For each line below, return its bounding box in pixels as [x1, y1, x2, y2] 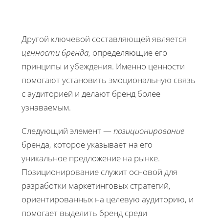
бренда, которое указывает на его [22, 138, 153, 150]
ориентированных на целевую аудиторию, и [22, 193, 194, 205]
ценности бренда [22, 46, 88, 58]
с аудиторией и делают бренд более [22, 88, 160, 99]
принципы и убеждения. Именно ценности [22, 60, 185, 72]
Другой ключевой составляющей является [22, 33, 187, 44]
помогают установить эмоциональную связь [22, 74, 196, 86]
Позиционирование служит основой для [22, 166, 177, 177]
